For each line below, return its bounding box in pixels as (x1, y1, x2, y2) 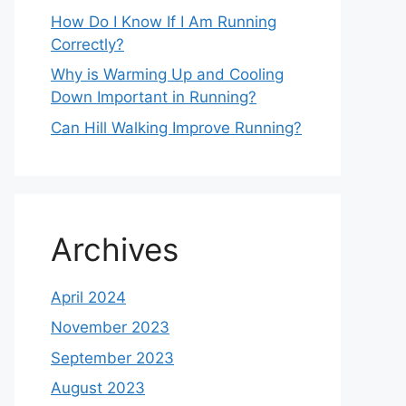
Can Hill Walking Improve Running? (51, 118, 302, 137)
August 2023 (51, 379, 145, 397)
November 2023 (51, 318, 169, 336)
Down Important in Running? (51, 88, 256, 106)
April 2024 (51, 287, 126, 306)
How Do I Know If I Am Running (51, 12, 276, 31)
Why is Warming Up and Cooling (51, 65, 284, 83)
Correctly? (51, 34, 124, 53)
